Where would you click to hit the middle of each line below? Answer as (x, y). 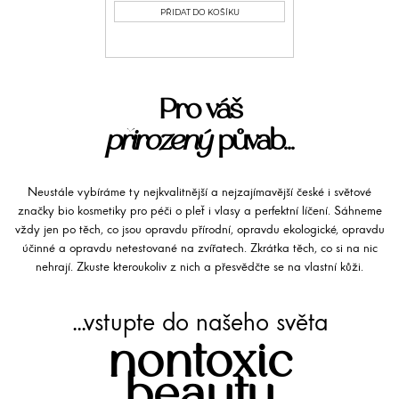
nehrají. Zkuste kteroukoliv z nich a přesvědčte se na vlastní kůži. (199, 267)
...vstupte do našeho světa (199, 324)
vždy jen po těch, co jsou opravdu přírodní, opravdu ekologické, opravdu (199, 230)
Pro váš (199, 110)
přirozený (159, 141)
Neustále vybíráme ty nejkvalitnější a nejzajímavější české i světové (199, 192)
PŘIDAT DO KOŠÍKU (199, 12)
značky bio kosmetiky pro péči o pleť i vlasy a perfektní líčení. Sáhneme (199, 211)
